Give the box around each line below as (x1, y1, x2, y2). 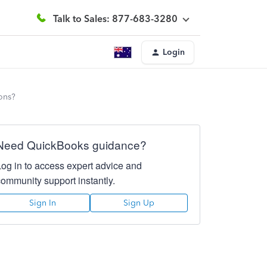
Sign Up (123, 198, 154, 208)
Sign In (29, 198, 57, 208)
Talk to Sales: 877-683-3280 (53, 13, 178, 24)
